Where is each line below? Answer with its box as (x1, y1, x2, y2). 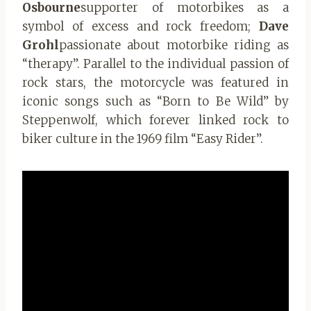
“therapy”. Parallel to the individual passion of (22, 56, 289, 72)
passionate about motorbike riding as (59, 37, 289, 53)
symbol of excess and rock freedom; (22, 18, 259, 34)
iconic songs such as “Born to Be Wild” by (22, 93, 289, 109)
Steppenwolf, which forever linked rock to (22, 112, 289, 128)
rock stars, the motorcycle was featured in (22, 74, 289, 90)
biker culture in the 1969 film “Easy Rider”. (22, 131, 263, 146)
